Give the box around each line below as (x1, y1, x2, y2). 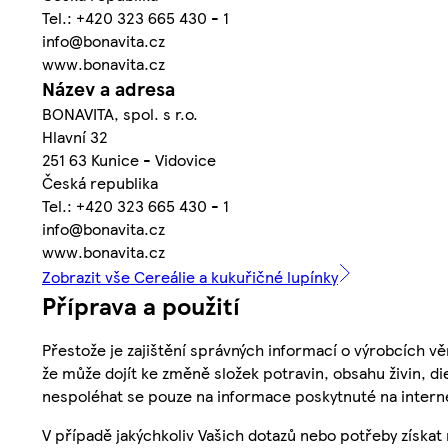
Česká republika (42, 171, 158, 195)
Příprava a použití (42, 288, 240, 323)
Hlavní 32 (42, 125, 108, 149)
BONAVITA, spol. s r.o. (42, 102, 198, 126)
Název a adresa (42, 75, 175, 103)
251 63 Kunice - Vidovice (42, 148, 216, 172)
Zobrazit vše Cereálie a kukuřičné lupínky (42, 265, 338, 289)
